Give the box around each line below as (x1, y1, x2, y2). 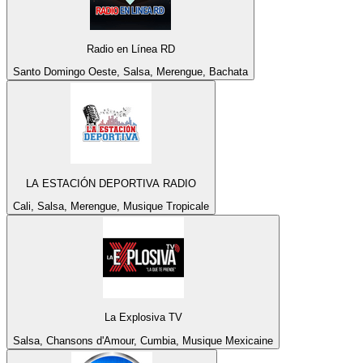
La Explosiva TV (104, 311, 182, 324)
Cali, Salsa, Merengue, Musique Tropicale (13, 200, 209, 213)
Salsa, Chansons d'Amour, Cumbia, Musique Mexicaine (13, 334, 273, 347)
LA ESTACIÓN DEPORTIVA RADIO (26, 177, 196, 190)
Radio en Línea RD (86, 43, 175, 56)
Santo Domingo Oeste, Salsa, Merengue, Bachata (13, 66, 248, 79)
